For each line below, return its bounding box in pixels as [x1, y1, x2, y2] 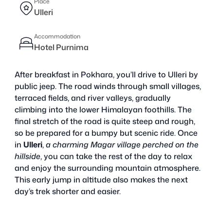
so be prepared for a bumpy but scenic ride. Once [15, 127, 198, 138]
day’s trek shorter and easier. [15, 185, 121, 197]
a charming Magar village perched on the [46, 139, 199, 150]
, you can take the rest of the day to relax [40, 150, 192, 162]
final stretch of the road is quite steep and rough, [15, 115, 195, 127]
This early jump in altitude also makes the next [15, 174, 188, 185]
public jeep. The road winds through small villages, [15, 80, 201, 91]
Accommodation [34, 32, 80, 40]
